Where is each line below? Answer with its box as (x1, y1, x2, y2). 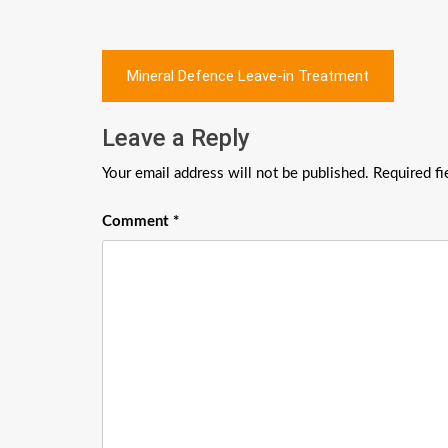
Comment (102, 214, 173, 229)
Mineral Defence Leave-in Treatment (127, 67, 369, 85)
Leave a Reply (102, 123, 250, 152)
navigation (101, 81, 241, 116)
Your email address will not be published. (102, 165, 369, 181)
